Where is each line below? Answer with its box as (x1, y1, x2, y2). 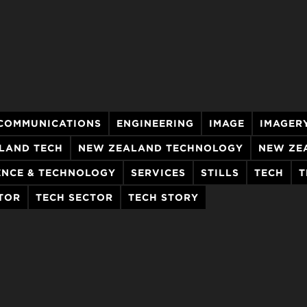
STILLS (201, 167, 239, 179)
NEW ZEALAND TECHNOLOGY (78, 143, 243, 154)
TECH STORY (128, 192, 199, 204)
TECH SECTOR (36, 192, 113, 204)
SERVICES (131, 167, 186, 179)
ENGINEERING (116, 118, 194, 130)
